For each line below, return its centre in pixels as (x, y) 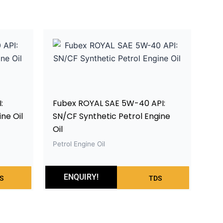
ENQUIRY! (81, 177)
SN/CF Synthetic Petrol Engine (111, 116)
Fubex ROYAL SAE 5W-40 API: (109, 103)
